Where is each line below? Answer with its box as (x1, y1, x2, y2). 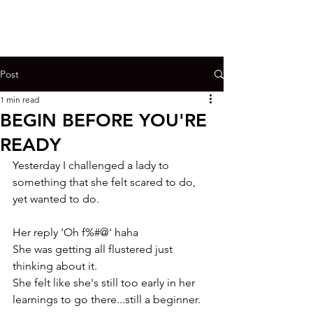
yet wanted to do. (13, 192, 99, 205)
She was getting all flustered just (13, 242, 175, 256)
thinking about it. (13, 259, 97, 272)
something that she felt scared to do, (13, 175, 198, 189)
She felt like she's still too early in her (13, 276, 198, 289)
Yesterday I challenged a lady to (13, 159, 172, 172)
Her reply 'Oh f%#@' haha (13, 226, 138, 239)
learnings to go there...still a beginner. (13, 293, 201, 306)
